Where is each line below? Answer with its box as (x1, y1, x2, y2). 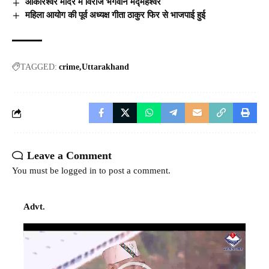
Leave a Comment (27, 150, 112, 162)
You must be (12, 166, 61, 176)
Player (23, 240, 46, 250)
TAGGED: (20, 62, 57, 72)
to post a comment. (97, 166, 171, 176)
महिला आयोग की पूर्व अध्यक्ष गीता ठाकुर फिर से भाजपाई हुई (25, 10, 206, 20)
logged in (61, 166, 97, 176)
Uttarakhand (82, 62, 129, 72)
